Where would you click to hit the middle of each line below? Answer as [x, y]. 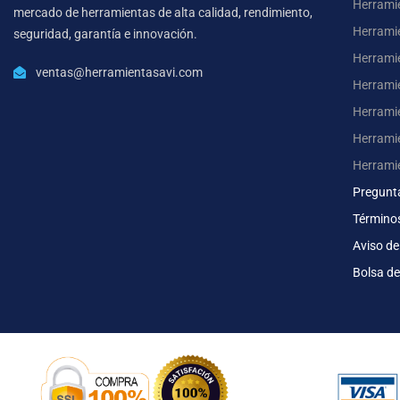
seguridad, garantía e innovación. [105, 33]
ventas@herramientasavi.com [119, 72]
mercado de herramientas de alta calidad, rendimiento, [163, 12]
